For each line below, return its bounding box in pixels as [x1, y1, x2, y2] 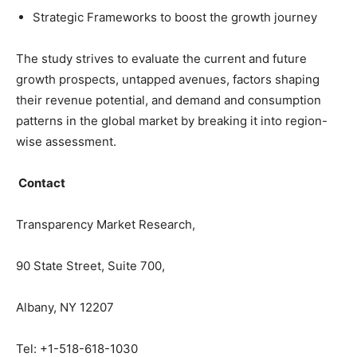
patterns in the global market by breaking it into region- [16, 113, 328, 128]
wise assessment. [16, 134, 116, 149]
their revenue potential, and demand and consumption [16, 92, 321, 108]
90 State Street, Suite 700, [16, 258, 165, 273]
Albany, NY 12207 [16, 300, 114, 315]
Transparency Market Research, [16, 217, 195, 232]
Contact [16, 175, 65, 190]
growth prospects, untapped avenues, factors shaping [16, 72, 320, 87]
